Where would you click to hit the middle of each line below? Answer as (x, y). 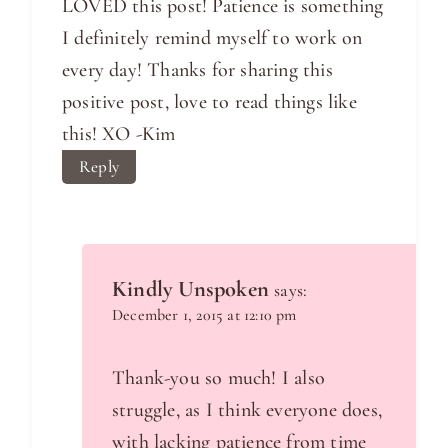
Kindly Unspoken (190, 288)
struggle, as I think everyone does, (247, 409)
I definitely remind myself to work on (212, 37)
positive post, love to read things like (209, 101)
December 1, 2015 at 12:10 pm (204, 314)
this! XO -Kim (119, 133)
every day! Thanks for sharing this (197, 69)
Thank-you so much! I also (218, 377)
